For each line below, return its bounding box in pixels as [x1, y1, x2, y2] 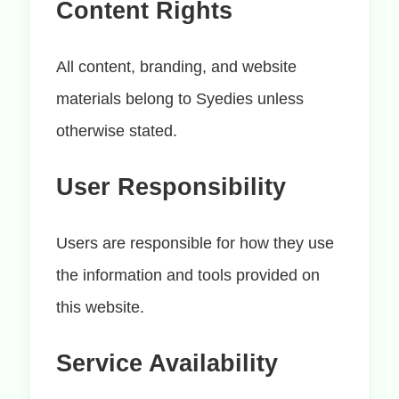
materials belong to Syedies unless [55, 90, 304, 108]
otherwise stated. [55, 122, 177, 140]
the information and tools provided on [55, 266, 320, 284]
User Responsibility [55, 174, 286, 200]
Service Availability [55, 350, 278, 377]
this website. [55, 298, 144, 316]
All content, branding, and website [55, 58, 297, 76]
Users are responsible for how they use [55, 234, 334, 252]
